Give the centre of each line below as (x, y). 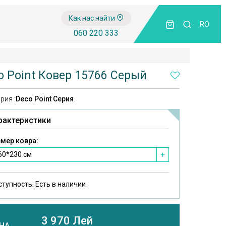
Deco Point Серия (45, 99)
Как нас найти (93, 18)
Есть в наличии (61, 184)
